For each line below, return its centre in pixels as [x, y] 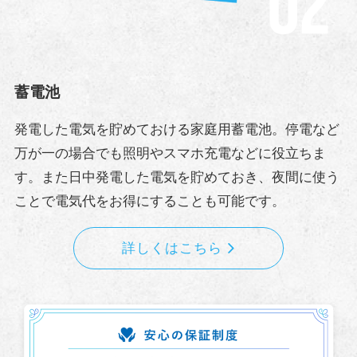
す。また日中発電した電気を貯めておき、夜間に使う [177, 178]
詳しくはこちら [173, 248]
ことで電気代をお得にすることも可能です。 [149, 202]
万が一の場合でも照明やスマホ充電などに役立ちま [170, 154]
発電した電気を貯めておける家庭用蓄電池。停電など [177, 130]
